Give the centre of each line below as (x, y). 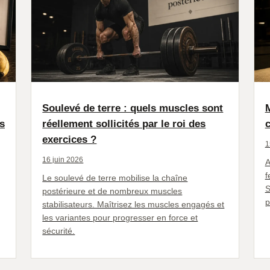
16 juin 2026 (63, 159)
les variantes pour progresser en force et (120, 217)
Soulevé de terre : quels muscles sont (133, 108)
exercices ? (70, 139)
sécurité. (59, 231)
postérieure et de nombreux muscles (112, 191)
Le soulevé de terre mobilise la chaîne (115, 177)
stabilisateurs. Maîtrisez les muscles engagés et (133, 204)
